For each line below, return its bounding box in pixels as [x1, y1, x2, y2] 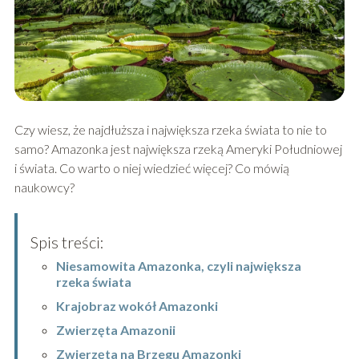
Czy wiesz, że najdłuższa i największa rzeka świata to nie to [14, 121, 327, 137]
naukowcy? [14, 179, 75, 195]
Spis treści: [30, 232, 104, 252]
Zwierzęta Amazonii [55, 321, 175, 337]
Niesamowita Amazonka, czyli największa [55, 257, 301, 273]
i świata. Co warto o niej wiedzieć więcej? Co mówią [14, 159, 289, 175]
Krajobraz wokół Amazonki [55, 297, 218, 313]
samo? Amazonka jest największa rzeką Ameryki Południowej [14, 140, 342, 156]
